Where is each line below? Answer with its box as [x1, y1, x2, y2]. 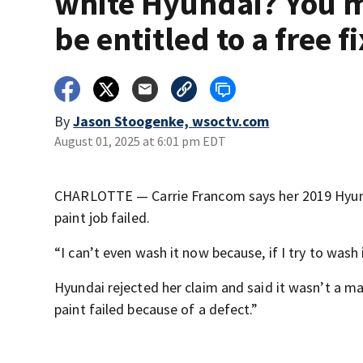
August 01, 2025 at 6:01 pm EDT [54, 133, 227, 149]
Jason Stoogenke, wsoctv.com [73, 112, 270, 130]
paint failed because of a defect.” [54, 300, 258, 318]
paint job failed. [54, 208, 150, 227]
